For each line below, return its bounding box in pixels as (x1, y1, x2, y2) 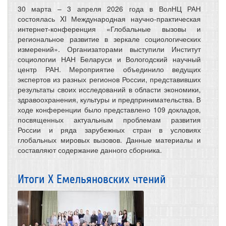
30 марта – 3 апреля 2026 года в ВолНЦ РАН (18, 3, 201, 14)
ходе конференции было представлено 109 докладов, (18, 104, 201, 115)
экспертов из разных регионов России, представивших (18, 74, 201, 84)
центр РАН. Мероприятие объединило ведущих (18, 64, 201, 74)
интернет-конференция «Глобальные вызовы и (18, 23, 201, 34)
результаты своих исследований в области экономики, (18, 84, 201, 94)
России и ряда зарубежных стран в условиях (18, 124, 201, 135)
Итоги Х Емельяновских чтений (18, 172, 166, 186)
